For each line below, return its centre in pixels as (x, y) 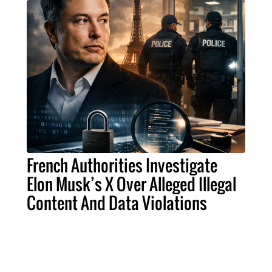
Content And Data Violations (117, 203)
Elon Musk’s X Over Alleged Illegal (131, 184)
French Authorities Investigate (122, 165)
